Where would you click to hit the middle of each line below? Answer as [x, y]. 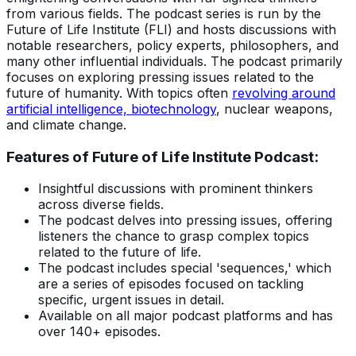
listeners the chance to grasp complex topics [174, 236]
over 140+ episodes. [99, 332]
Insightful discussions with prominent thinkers [176, 189]
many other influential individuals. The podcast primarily [174, 61]
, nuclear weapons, [275, 108]
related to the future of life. [120, 252]
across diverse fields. [101, 205]
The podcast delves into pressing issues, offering [185, 221]
